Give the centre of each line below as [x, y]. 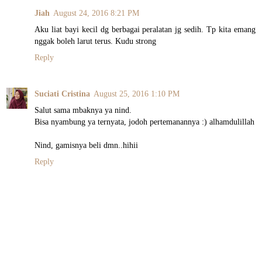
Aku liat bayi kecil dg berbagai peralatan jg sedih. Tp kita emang [145, 30]
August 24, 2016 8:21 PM [96, 13]
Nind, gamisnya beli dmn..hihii [86, 145]
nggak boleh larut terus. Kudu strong [95, 41]
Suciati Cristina [62, 94]
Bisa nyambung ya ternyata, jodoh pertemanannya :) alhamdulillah [144, 122]
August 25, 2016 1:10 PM [137, 94]
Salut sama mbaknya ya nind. [83, 110]
